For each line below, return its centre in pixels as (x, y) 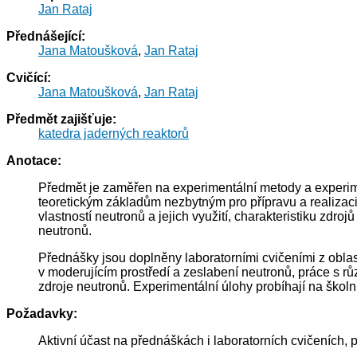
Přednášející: (46, 37)
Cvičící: (29, 78)
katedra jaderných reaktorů (114, 134)
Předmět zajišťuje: (61, 120)
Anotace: (34, 161)
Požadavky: (42, 314)
